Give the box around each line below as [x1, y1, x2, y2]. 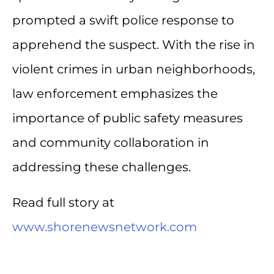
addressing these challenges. [12, 159, 191, 174]
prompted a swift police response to [12, 12, 234, 28]
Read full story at [12, 194, 114, 210]
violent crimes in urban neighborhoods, [12, 61, 255, 76]
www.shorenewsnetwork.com [12, 219, 197, 234]
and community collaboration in [12, 135, 209, 150]
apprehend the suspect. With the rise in [12, 37, 255, 52]
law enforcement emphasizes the [12, 86, 218, 101]
